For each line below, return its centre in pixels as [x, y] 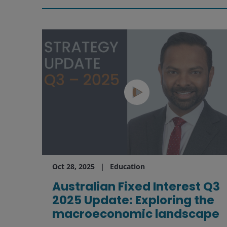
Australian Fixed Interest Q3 [136, 187]
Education [127, 167]
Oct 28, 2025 [73, 167]
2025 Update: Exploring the [133, 200]
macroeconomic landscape [136, 214]
